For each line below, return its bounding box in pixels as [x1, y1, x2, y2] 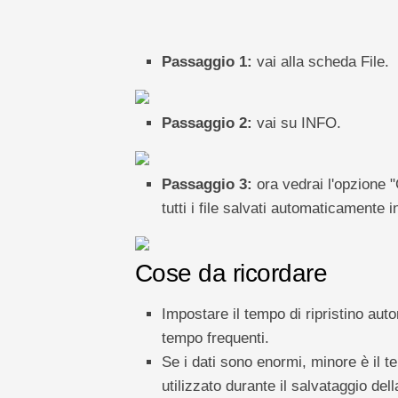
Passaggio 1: [161, 53, 252, 70]
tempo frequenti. [161, 330, 269, 346]
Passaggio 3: [161, 176, 252, 193]
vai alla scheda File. [251, 53, 389, 70]
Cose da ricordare [134, 259, 328, 287]
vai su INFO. [251, 115, 341, 131]
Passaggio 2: [161, 115, 252, 131]
